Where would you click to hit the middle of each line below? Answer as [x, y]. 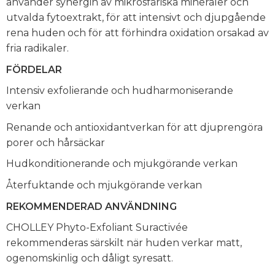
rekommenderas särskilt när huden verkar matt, [124, 243]
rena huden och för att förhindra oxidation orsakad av [137, 33]
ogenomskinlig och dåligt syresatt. [90, 258]
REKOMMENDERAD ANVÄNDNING [91, 206]
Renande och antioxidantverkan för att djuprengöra [134, 127]
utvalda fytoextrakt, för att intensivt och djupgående [136, 17]
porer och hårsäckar [56, 142]
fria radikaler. [37, 48]
